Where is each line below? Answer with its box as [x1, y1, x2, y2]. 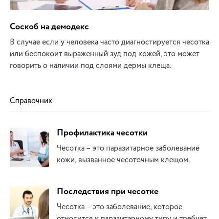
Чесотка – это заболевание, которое [57, 201, 182, 213]
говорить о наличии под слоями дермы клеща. [10, 60, 171, 71]
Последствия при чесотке [57, 185, 158, 198]
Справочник [10, 95, 52, 107]
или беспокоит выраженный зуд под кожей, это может [10, 48, 199, 60]
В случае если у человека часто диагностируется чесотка [10, 37, 209, 48]
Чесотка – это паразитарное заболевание [57, 143, 199, 154]
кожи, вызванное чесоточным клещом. [57, 154, 190, 166]
